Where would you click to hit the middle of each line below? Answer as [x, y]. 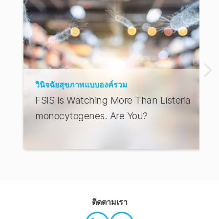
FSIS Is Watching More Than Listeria [113, 100]
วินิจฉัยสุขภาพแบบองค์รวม [81, 85]
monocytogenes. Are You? [91, 116]
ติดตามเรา [109, 202]
